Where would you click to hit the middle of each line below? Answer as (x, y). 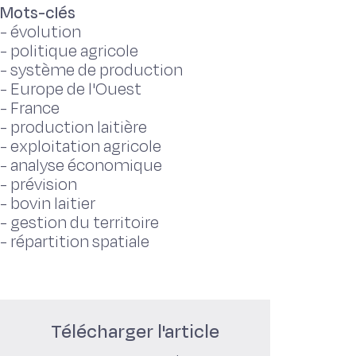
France (35, 108)
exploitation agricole (86, 147)
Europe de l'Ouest (76, 89)
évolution (46, 32)
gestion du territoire (85, 223)
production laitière (79, 128)
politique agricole (74, 51)
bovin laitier (53, 204)
